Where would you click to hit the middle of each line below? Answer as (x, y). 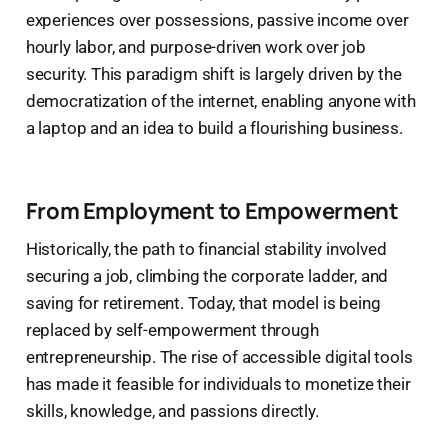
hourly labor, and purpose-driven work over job (195, 46)
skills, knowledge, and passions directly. (172, 410)
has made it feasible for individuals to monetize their (218, 383)
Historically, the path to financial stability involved (206, 248)
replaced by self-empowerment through (172, 329)
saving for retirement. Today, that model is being (203, 302)
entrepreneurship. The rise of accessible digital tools (219, 356)
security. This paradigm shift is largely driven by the (213, 73)
